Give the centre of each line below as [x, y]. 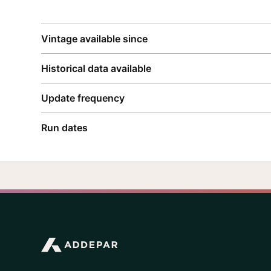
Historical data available [96, 68]
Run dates [64, 127]
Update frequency [83, 98]
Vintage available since [94, 38]
